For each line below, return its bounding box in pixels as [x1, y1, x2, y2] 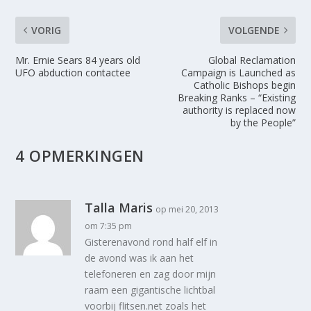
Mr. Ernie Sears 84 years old [15, 53, 141, 67]
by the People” [230, 115, 296, 129]
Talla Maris [85, 199, 153, 216]
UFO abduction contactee [15, 65, 131, 79]
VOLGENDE [228, 23, 280, 37]
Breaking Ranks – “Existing [177, 90, 296, 104]
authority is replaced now [182, 103, 296, 117]
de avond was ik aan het [85, 251, 194, 264]
